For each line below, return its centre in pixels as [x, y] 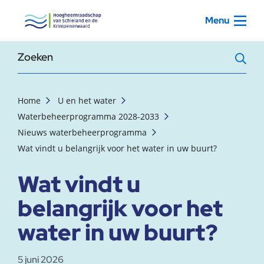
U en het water [87, 100]
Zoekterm [40, 55]
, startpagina [47, 14]
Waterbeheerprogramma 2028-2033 [88, 116]
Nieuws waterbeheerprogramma [82, 132]
